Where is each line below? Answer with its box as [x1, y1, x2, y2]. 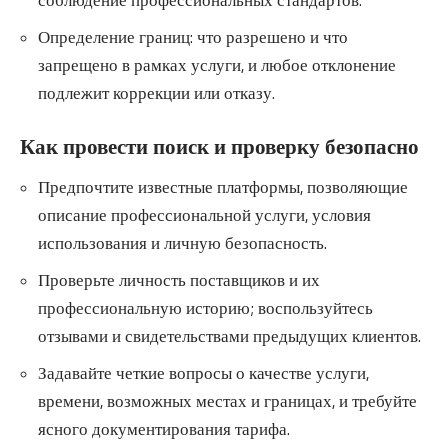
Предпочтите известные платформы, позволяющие [38, 177, 408, 198]
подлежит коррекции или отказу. [38, 82, 275, 103]
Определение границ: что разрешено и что [38, 26, 348, 47]
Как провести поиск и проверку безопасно [20, 133, 419, 160]
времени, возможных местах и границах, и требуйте [38, 391, 417, 412]
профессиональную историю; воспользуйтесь [38, 298, 373, 319]
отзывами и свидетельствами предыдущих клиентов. [38, 326, 421, 347]
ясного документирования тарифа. [38, 419, 290, 440]
